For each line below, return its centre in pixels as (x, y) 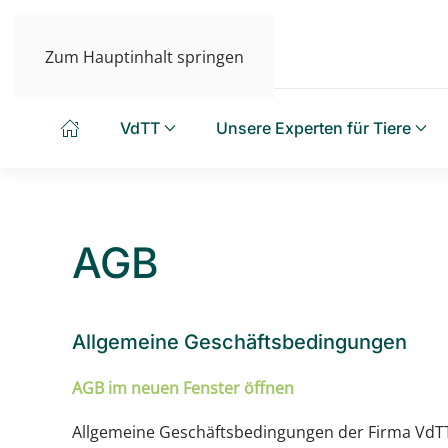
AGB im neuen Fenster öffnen (183, 388)
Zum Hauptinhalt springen (144, 57)
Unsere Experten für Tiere (313, 128)
